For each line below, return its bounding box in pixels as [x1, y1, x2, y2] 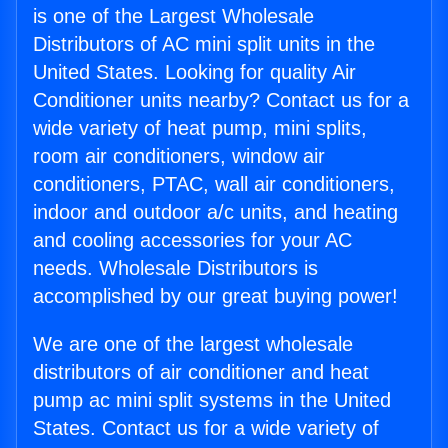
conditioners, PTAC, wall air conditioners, [33, 173, 395, 196]
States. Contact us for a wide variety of [33, 417, 379, 440]
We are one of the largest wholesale [33, 333, 353, 356]
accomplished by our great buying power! [33, 285, 398, 308]
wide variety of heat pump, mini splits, [33, 117, 367, 140]
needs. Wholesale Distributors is [33, 257, 318, 280]
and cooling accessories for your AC [33, 229, 352, 252]
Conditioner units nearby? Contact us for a [33, 89, 409, 112]
